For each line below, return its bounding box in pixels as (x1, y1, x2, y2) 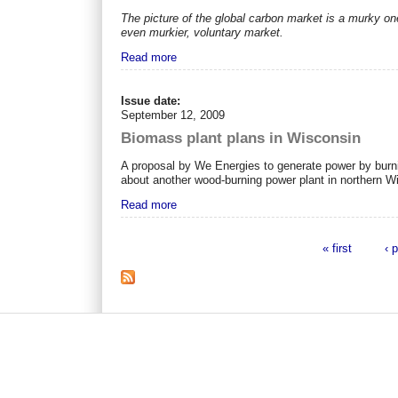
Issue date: (121, 93, 185, 107)
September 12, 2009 (121, 107, 226, 122)
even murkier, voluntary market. (121, 26, 284, 40)
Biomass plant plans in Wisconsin (121, 129, 362, 147)
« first (322, 241, 353, 255)
